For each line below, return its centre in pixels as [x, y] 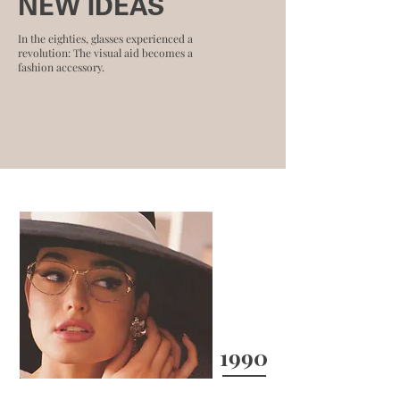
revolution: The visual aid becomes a [105, 53]
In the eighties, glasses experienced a [105, 38]
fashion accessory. [61, 67]
